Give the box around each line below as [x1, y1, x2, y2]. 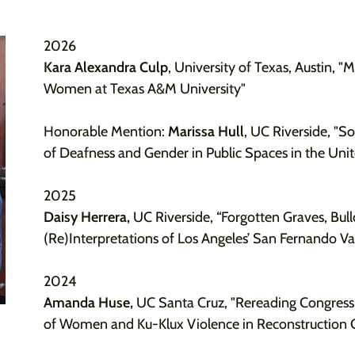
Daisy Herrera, [43, 208, 130, 226]
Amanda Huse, [43, 294, 133, 311]
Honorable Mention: [43, 123, 168, 140]
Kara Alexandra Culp [43, 59, 168, 76]
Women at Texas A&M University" [43, 80, 246, 97]
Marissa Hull [167, 123, 244, 140]
